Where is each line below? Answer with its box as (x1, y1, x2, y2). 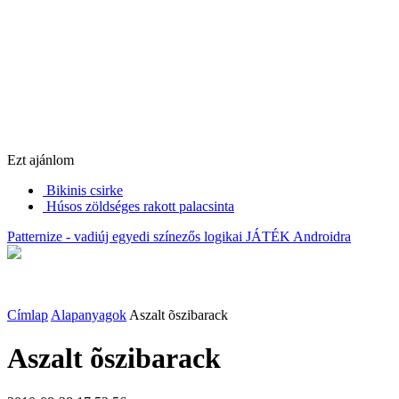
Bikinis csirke (46, 182, 123, 198)
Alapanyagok (51, 306, 126, 322)
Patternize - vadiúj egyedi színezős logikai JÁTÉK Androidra (7, 228, 351, 244)
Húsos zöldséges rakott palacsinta (46, 198, 234, 214)
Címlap (7, 306, 48, 322)
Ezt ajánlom (7, 151, 74, 167)
